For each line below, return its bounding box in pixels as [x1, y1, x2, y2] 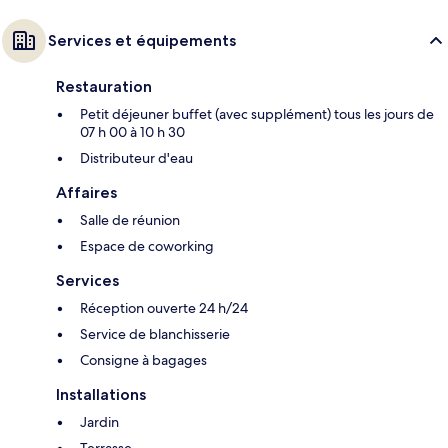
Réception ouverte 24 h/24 [80, 299, 248, 318]
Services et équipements [48, 31, 236, 51]
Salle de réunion [80, 211, 180, 230]
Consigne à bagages [80, 351, 207, 370]
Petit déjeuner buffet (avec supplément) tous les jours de [80, 105, 434, 124]
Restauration [56, 77, 152, 97]
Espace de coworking [80, 237, 214, 256]
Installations [56, 385, 146, 405]
